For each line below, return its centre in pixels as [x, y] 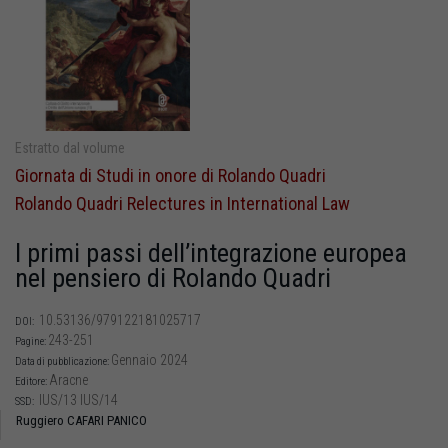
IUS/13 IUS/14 [77, 400]
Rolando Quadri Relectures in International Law [182, 204]
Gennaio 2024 [149, 360]
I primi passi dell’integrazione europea [211, 253]
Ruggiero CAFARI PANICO [81, 421]
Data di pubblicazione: [63, 362]
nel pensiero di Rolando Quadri [173, 278]
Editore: [32, 382]
